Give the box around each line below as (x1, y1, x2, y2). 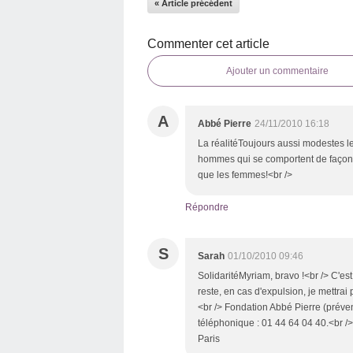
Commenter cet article (147, 37, 269, 50)
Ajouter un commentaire (226, 65, 329, 76)
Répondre (185, 202, 229, 213)
